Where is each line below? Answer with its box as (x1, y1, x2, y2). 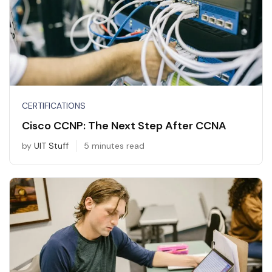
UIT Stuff (34, 140, 69, 151)
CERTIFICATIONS (22, 100, 86, 111)
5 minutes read (84, 140, 144, 151)
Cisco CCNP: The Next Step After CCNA (22, 118, 226, 133)
